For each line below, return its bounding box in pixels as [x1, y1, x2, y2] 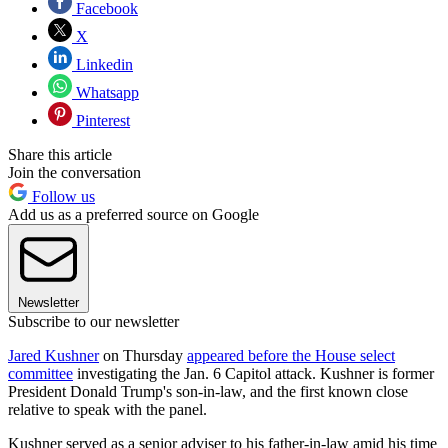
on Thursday [99, 346, 187, 364]
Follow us [28, 187, 95, 205]
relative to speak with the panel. [8, 400, 207, 418]
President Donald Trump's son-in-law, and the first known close [8, 382, 408, 400]
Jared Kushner [8, 346, 99, 364]
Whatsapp [72, 83, 139, 101]
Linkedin [72, 55, 133, 73]
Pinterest [72, 111, 130, 129]
